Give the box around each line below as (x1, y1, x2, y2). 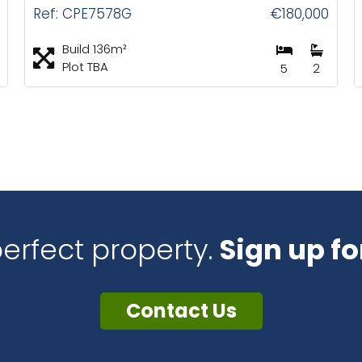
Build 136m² (61, 40, 127, 57)
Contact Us (125, 297, 237, 324)
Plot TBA (61, 58, 108, 75)
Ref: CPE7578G (32, 4, 132, 23)
